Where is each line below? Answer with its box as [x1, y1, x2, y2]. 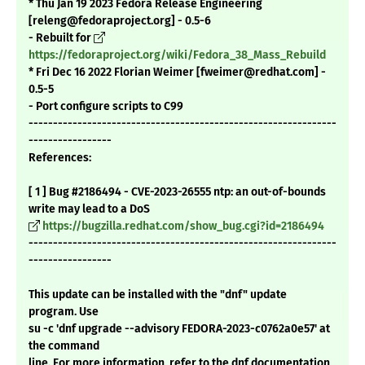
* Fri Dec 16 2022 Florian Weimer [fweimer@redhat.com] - [29, 65, 326, 80]
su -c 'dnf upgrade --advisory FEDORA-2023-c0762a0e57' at [29, 322, 330, 336]
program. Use [29, 305, 99, 319]
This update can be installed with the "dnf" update [29, 288, 287, 302]
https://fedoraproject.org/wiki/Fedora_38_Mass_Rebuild [29, 48, 326, 63]
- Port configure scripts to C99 [29, 99, 183, 114]
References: [29, 151, 91, 165]
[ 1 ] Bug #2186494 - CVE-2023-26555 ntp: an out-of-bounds [29, 185, 326, 200]
